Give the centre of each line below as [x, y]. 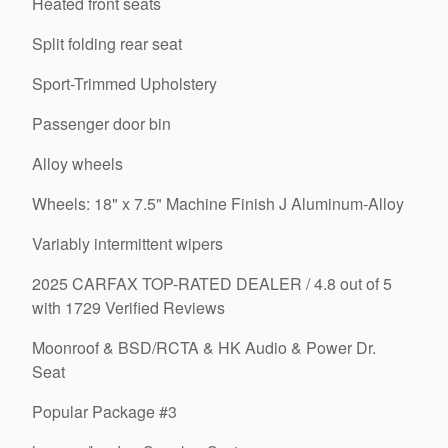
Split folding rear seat [107, 43]
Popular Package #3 [104, 411]
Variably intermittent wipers [127, 243]
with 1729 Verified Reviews [128, 307]
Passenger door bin [101, 123]
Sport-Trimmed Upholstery [125, 83]
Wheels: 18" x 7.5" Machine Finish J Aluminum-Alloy [218, 203]
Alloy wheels [77, 163]
